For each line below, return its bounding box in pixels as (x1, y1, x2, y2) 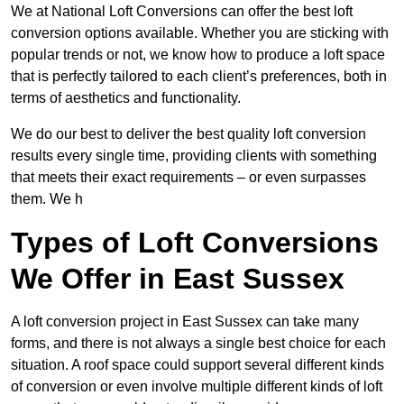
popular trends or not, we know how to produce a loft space (11, 47, 385, 63)
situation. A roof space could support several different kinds (11, 357, 384, 373)
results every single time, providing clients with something (11, 148, 377, 164)
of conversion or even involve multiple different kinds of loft (11, 379, 382, 395)
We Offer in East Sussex (11, 262, 344, 296)
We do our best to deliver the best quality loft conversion (11, 126, 366, 142)
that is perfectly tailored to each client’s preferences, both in (11, 69, 387, 85)
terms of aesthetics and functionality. (11, 90, 241, 106)
